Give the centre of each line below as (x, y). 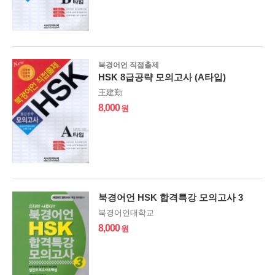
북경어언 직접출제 (129, 65)
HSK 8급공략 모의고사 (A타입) (162, 77)
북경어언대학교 (126, 213)
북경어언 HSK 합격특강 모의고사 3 (171, 198)
